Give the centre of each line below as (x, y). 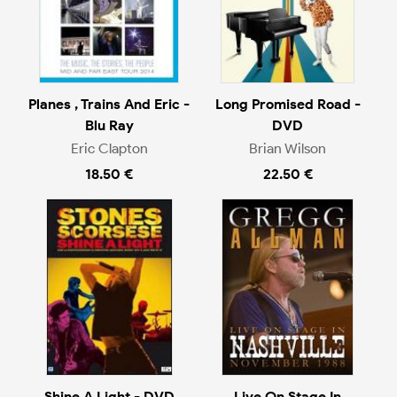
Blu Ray (109, 125)
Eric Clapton (109, 149)
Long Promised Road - (288, 104)
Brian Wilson (288, 149)
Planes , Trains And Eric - (109, 104)
